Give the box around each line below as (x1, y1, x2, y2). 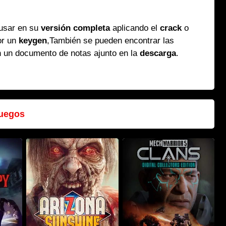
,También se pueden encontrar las (47, 36, 175, 45)
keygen (19, 36, 47, 45)
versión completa (41, 23, 110, 33)
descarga (140, 48, 177, 58)
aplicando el (110, 23, 160, 33)
